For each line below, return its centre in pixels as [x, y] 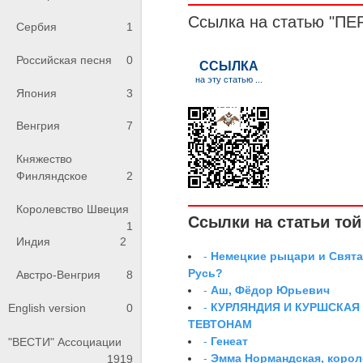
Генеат [230, 341]
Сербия [36, 27]
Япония [36, 93]
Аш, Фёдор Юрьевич [271, 290]
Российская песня [64, 60]
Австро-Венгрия [58, 274]
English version [47, 308]
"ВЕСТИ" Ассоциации [65, 342]
